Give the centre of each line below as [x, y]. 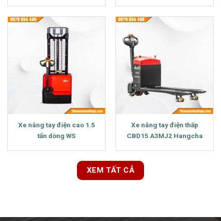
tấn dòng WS [56, 135]
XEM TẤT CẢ [110, 170]
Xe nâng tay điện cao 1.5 [56, 125]
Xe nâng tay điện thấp [165, 125]
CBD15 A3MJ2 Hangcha [165, 135]
